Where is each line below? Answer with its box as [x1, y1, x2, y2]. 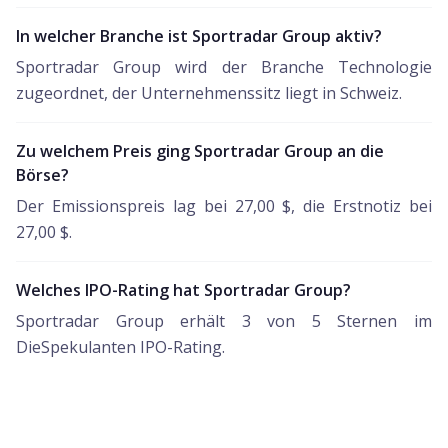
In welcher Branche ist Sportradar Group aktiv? [16, 25, 382, 47]
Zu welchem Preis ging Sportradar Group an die [16, 140, 384, 162]
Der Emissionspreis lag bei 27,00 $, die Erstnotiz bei [16, 195, 432, 217]
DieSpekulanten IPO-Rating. [16, 336, 225, 358]
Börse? [16, 164, 69, 186]
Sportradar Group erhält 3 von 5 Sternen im [16, 310, 432, 332]
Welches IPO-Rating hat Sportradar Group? [16, 279, 351, 301]
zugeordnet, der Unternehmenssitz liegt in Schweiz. [16, 82, 402, 104]
